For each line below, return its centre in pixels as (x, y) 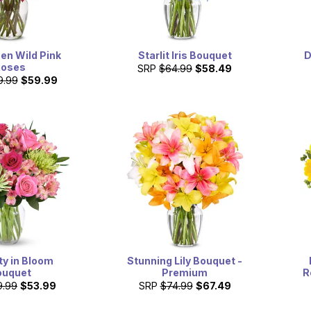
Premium (185, 272)
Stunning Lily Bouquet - (185, 260)
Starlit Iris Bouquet (185, 56)
